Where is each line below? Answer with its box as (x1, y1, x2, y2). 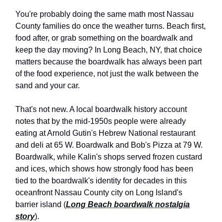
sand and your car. (15, 81, 80, 90)
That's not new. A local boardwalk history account (15, 105, 187, 114)
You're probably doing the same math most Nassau (15, 10, 194, 19)
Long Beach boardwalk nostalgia (66, 200, 190, 209)
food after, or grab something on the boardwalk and (15, 34, 193, 43)
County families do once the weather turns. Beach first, (15, 22, 206, 31)
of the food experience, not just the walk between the (15, 69, 199, 78)
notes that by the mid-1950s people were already (15, 117, 186, 126)
